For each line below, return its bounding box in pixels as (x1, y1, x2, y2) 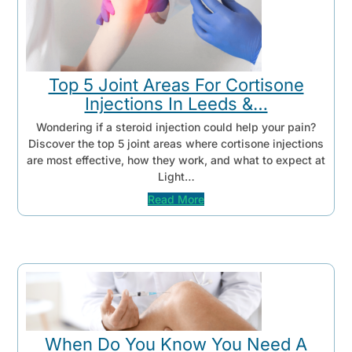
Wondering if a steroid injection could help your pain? (36, 120, 316, 134)
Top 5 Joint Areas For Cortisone (48, 74, 304, 95)
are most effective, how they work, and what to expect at (27, 153, 325, 167)
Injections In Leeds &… (84, 93, 268, 114)
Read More (148, 192, 204, 206)
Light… (157, 170, 195, 184)
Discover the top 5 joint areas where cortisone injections (28, 137, 324, 151)
